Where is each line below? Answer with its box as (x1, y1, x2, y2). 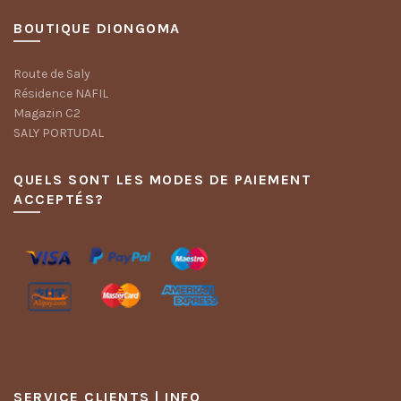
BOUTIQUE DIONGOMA (13, 20, 181, 37)
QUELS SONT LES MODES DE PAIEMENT (13, 171, 311, 188)
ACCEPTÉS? (13, 191, 105, 208)
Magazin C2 (13, 106, 81, 121)
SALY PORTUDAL (13, 125, 104, 141)
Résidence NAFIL (13, 86, 108, 101)
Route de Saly (13, 66, 90, 81)
